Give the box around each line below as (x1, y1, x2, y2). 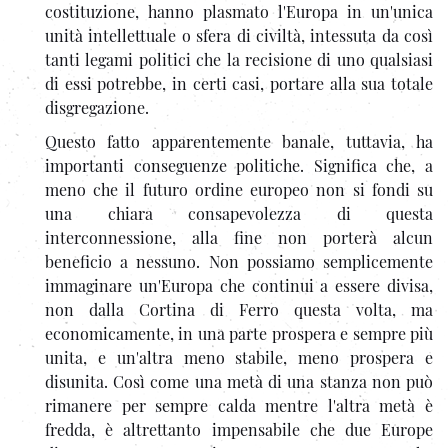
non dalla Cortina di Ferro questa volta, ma (45, 298, 433, 320)
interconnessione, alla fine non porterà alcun (45, 226, 433, 248)
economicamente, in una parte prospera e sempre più (45, 322, 433, 344)
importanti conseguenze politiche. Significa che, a (45, 154, 433, 176)
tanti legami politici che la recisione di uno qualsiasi (45, 48, 433, 70)
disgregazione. (45, 96, 149, 118)
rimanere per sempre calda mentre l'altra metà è (45, 394, 433, 416)
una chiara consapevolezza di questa (45, 202, 433, 224)
